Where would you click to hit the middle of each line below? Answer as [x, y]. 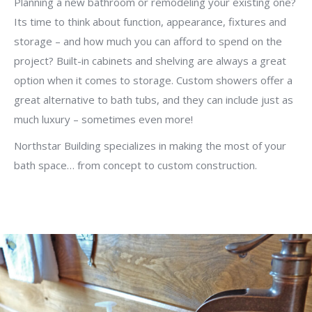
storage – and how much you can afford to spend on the [148, 41]
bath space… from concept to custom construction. [135, 165]
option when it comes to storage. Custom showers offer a [153, 80]
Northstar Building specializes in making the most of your [150, 146]
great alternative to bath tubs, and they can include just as [154, 100]
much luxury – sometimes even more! [103, 119]
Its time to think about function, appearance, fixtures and [150, 22]
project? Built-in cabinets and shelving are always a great [150, 61]
